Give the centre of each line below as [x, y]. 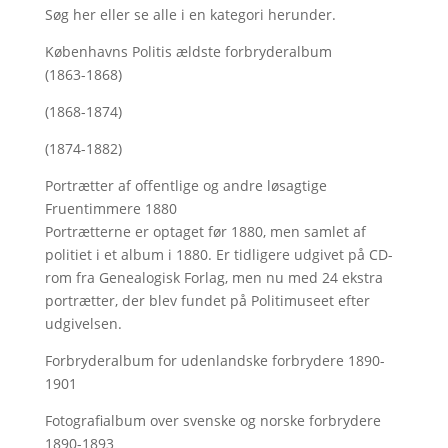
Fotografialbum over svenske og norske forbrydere [212, 420]
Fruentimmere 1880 [110, 208]
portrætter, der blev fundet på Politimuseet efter [207, 300]
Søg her [70, 14]
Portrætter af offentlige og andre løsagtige [185, 185]
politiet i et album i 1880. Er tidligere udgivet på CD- [218, 254]
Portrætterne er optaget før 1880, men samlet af [205, 231]
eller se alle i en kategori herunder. [215, 14]
